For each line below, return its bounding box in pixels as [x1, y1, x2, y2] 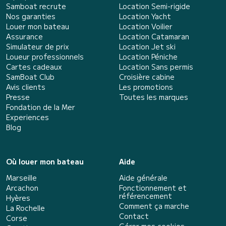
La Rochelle [6, 202, 45, 213]
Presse [6, 91, 30, 102]
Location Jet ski [119, 41, 176, 51]
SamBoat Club [6, 71, 54, 82]
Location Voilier [119, 21, 173, 31]
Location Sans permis [119, 61, 193, 72]
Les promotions [119, 81, 173, 92]
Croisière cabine [119, 71, 175, 82]
